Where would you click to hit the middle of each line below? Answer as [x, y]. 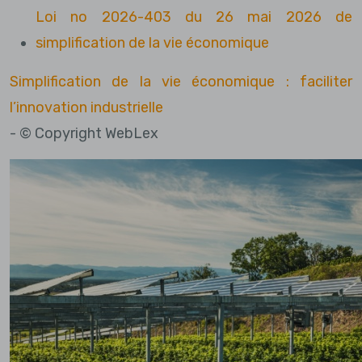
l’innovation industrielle [86, 107]
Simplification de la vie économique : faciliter [181, 81]
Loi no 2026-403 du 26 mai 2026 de [194, 17]
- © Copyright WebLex [84, 133]
